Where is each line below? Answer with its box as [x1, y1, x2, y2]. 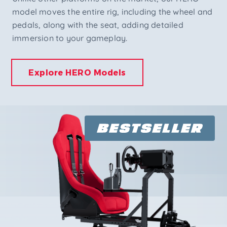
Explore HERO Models [28, 67, 126, 77]
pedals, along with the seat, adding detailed [12, 19, 183, 30]
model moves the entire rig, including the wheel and [12, 6, 213, 17]
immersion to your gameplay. [12, 32, 128, 43]
